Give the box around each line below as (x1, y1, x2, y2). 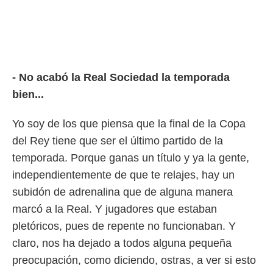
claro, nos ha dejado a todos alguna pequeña (12, 237, 232, 249)
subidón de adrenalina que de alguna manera (12, 186, 233, 198)
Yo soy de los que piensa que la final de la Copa (12, 118, 246, 130)
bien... (12, 88, 44, 101)
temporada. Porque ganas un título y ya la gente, (12, 152, 249, 164)
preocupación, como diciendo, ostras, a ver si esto (12, 254, 256, 266)
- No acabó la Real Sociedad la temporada (12, 71, 230, 83)
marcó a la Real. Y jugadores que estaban (12, 203, 217, 215)
